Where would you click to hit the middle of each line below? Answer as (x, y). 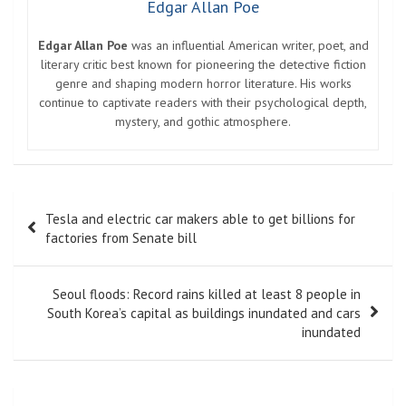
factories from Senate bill (121, 237)
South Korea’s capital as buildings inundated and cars (204, 313)
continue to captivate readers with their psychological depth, (203, 102)
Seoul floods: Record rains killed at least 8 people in (207, 294)
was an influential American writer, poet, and (248, 45)
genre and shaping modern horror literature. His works (203, 83)
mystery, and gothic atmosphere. (203, 121)
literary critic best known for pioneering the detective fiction (203, 64)
